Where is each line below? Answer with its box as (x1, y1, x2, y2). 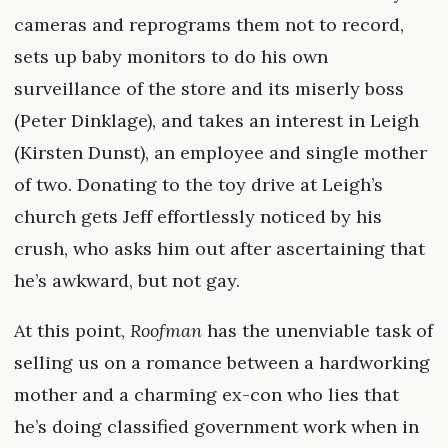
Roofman (129, 319, 202, 343)
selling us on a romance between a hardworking (13, 351, 430, 375)
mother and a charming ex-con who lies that (13, 383, 399, 407)
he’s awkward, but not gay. (13, 269, 240, 293)
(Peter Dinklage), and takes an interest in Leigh (13, 109, 419, 133)
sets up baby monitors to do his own (13, 45, 328, 69)
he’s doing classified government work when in (13, 415, 419, 439)
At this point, (13, 319, 130, 343)
